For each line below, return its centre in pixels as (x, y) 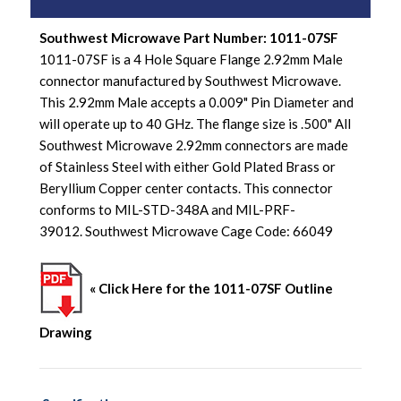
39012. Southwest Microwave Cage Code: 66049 (186, 230)
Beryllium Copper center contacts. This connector (186, 188)
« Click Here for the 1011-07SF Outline (211, 289)
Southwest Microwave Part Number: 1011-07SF (189, 37)
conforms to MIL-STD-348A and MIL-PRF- (167, 209)
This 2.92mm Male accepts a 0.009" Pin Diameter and (196, 102)
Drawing (66, 332)
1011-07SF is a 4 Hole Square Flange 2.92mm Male (191, 59)
